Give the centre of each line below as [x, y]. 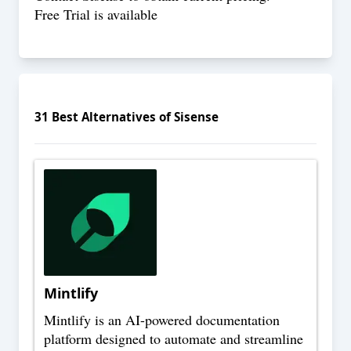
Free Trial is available [96, 14]
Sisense [196, 116]
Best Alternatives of [111, 116]
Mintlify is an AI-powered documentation [162, 320]
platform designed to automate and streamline [174, 339]
